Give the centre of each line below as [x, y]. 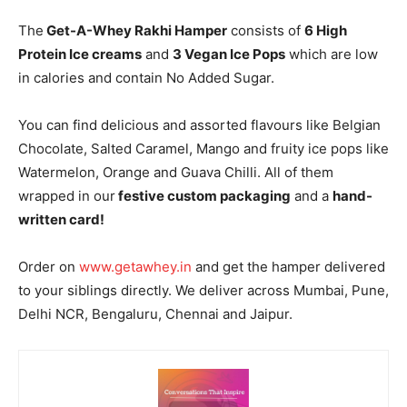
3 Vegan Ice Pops [229, 55]
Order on [49, 267]
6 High [326, 31]
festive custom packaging [203, 196]
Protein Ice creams [80, 55]
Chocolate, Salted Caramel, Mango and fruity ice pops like [203, 149]
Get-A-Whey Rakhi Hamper [135, 31]
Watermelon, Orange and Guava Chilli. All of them [176, 173]
